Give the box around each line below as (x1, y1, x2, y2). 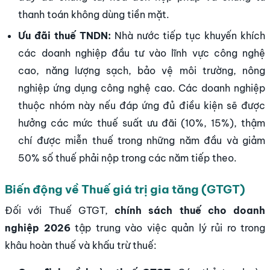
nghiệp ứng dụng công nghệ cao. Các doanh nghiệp (18, 81, 265, 94)
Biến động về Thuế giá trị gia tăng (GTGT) (5, 181, 245, 196)
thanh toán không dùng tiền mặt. (18, 8, 170, 20)
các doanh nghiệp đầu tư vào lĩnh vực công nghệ (18, 46, 265, 59)
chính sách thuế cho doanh (115, 204, 265, 217)
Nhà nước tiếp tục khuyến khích (110, 29, 266, 42)
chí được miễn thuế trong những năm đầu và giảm (18, 134, 265, 146)
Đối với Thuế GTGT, (5, 204, 115, 217)
